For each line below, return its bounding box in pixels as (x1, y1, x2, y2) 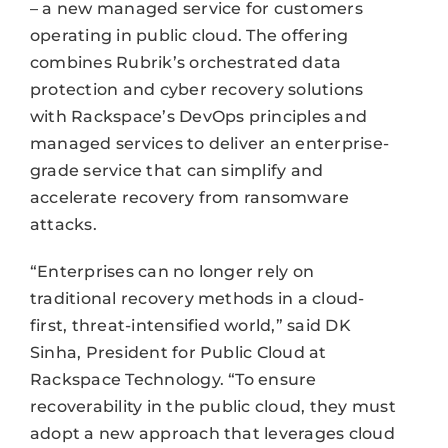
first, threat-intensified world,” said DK (29, 316, 351, 336)
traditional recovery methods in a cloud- (29, 289, 365, 309)
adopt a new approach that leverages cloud (29, 424, 395, 444)
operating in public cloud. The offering (29, 26, 349, 46)
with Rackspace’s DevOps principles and (29, 107, 368, 127)
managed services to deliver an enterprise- (29, 134, 390, 154)
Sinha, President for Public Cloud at (29, 343, 327, 363)
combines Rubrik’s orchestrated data (29, 53, 342, 73)
